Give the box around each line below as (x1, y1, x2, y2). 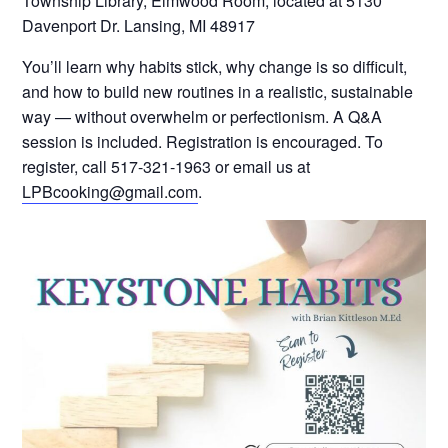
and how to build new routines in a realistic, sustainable (22, 79, 414, 103)
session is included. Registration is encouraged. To (22, 129, 384, 153)
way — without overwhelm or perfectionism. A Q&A (22, 104, 383, 128)
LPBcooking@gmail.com (22, 179, 199, 203)
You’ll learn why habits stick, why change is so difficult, (22, 54, 408, 78)
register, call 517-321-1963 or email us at (22, 154, 311, 178)
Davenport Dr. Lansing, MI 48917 (22, 13, 256, 37)
